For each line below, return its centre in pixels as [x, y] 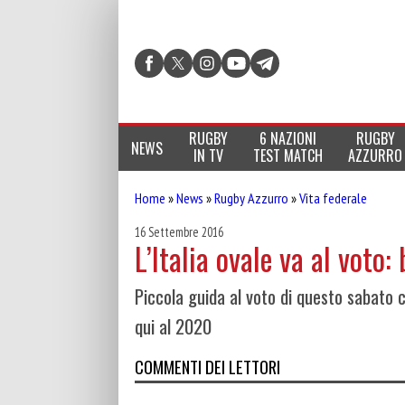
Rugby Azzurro [251, 198]
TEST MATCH [287, 155]
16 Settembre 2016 [179, 232]
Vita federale [333, 198]
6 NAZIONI [287, 138]
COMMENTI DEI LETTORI [207, 366]
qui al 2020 [173, 326]
